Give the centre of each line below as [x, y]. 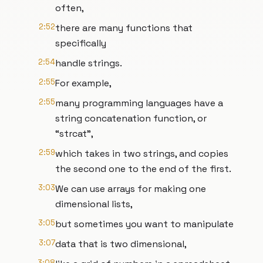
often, [70, 8]
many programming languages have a [139, 103]
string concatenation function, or [131, 118]
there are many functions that [124, 28]
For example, [83, 83]
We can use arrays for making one [131, 189]
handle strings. [89, 63]
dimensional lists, [94, 204]
